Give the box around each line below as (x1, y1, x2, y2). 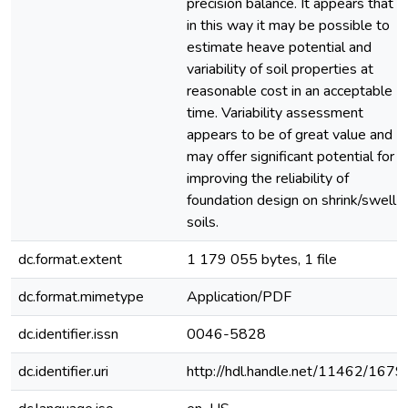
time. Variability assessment (187, 103, 363, 123)
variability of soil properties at (187, 59, 373, 79)
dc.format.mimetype (18, 287, 144, 307)
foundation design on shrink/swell (187, 190, 396, 210)
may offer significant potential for (187, 147, 394, 167)
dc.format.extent (18, 250, 122, 270)
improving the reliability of (187, 168, 349, 189)
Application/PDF (187, 287, 291, 307)
